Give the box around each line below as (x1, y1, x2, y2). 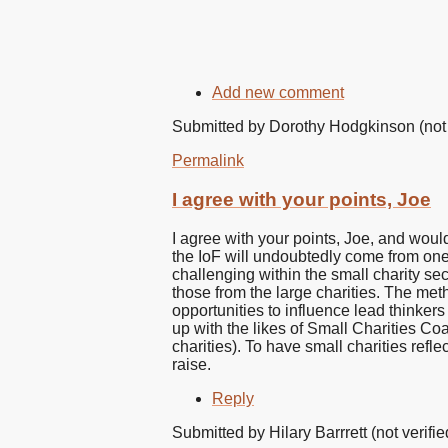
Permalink (172, 152, 244, 170)
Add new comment (212, 84, 344, 102)
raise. (172, 355, 211, 373)
